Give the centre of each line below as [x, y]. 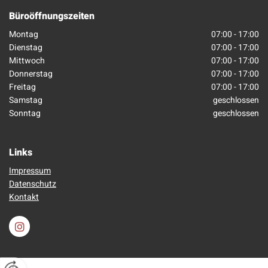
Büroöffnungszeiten [52, 16]
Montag [24, 35]
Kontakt [24, 197]
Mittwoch [27, 61]
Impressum [30, 171]
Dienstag [26, 48]
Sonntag [25, 114]
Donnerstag [31, 74]
